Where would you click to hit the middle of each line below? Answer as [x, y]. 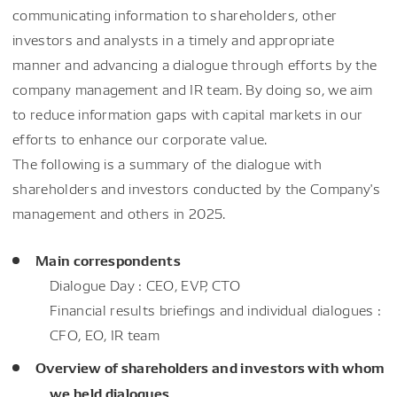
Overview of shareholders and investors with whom [210, 366]
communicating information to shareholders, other [175, 14]
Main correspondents [109, 259]
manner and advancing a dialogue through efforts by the [195, 64]
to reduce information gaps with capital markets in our [188, 113]
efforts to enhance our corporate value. [140, 138]
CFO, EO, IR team [105, 334]
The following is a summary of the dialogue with [167, 163]
